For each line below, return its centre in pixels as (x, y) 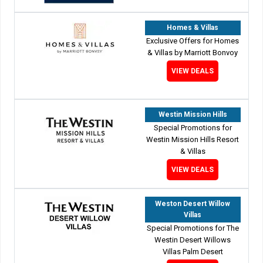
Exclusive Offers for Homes (193, 41)
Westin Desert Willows (193, 240)
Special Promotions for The (193, 228)
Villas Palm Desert (193, 251)
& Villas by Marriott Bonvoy (193, 52)
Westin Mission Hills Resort (193, 139)
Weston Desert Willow (193, 203)
